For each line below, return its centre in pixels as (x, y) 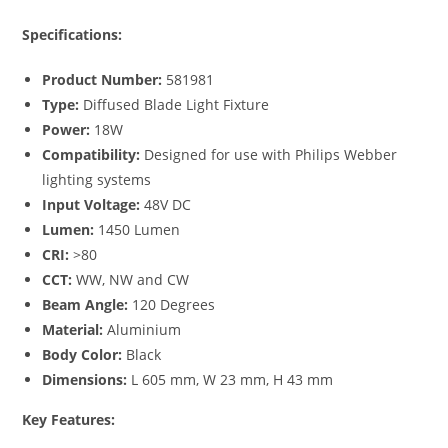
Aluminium (142, 329)
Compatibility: (91, 154)
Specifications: (72, 34)
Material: (73, 329)
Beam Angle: (85, 304)
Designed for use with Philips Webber (269, 154)
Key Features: (69, 419)
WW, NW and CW (131, 279)
